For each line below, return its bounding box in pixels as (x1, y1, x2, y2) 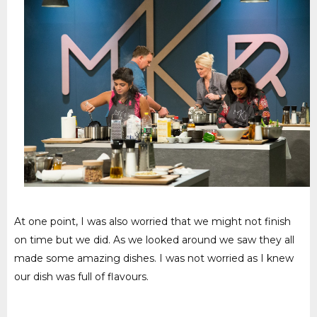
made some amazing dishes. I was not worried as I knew (14, 252, 294, 265)
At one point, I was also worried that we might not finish (14, 215, 291, 229)
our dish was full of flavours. (14, 270, 151, 284)
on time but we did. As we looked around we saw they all (14, 234, 294, 247)
